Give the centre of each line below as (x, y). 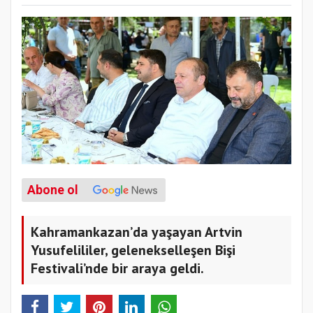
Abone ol (53, 190)
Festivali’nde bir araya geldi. (117, 268)
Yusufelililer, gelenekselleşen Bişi (133, 250)
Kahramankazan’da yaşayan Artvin (137, 232)
